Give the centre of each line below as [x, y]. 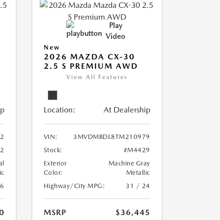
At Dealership [127, 110]
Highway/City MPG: [74, 186]
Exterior [55, 163]
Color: [53, 173]
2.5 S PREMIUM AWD [91, 66]
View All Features [97, 77]
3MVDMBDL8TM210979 [112, 137]
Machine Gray [129, 163]
